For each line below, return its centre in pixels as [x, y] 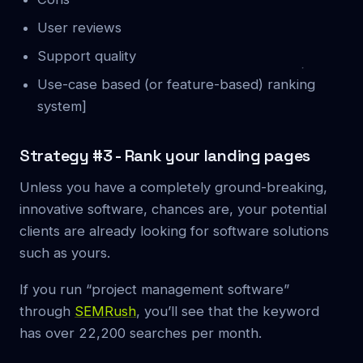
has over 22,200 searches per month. [141, 333]
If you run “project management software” [154, 289]
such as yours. [65, 252]
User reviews [79, 27]
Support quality [87, 56]
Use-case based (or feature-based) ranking [176, 84]
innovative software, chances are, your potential [173, 209]
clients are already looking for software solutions [174, 231]
